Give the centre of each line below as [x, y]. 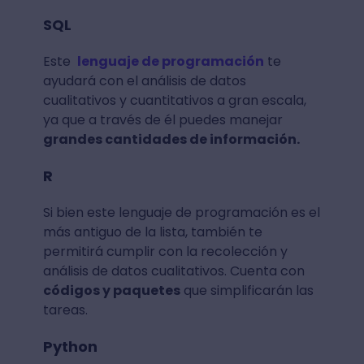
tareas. [67, 310]
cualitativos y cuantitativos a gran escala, [174, 101]
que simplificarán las [247, 291]
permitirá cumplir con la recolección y [165, 252]
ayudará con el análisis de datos [144, 81]
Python [70, 347]
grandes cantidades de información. [171, 140]
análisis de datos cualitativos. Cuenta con [173, 271]
